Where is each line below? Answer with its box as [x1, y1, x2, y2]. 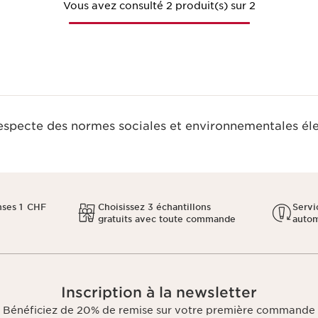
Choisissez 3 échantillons [97, 202, 211, 212]
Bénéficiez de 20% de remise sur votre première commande [3, 305, 315, 316]
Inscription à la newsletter [61, 284, 257, 301]
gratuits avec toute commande [97, 214, 236, 224]
